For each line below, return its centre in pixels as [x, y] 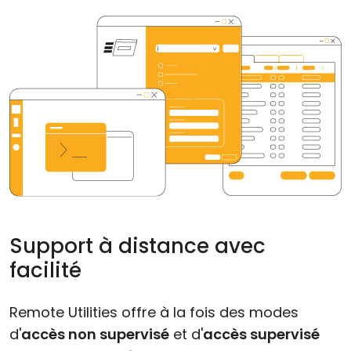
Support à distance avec [138, 246]
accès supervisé [261, 335]
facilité [45, 271]
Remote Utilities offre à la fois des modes [154, 313]
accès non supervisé [95, 335]
